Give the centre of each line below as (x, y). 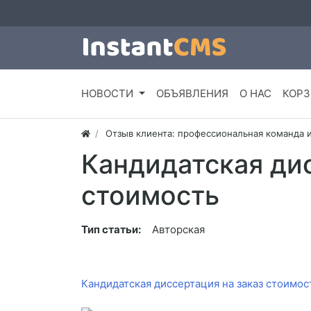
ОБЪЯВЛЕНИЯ (192, 94)
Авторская (178, 230)
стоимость (150, 196)
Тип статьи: (111, 230)
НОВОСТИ (107, 94)
